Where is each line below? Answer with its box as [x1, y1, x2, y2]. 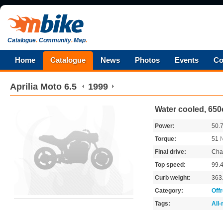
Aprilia [10, 82, 38, 92]
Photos [135, 56, 160, 64]
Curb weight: [155, 174, 191, 181]
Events [175, 56, 199, 64]
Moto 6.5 [40, 82, 77, 92]
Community [37, 37, 71, 44]
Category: [155, 187, 183, 194]
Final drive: [155, 148, 186, 155]
